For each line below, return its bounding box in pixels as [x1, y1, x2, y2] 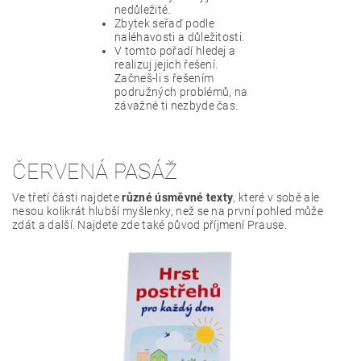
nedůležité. [114, 3, 171, 17]
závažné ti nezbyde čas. [114, 99, 239, 113]
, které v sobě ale [233, 191, 320, 205]
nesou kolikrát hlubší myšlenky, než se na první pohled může [12, 205, 323, 218]
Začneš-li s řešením [114, 72, 214, 85]
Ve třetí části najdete [12, 191, 122, 205]
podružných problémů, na [114, 85, 248, 99]
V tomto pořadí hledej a [114, 44, 236, 58]
